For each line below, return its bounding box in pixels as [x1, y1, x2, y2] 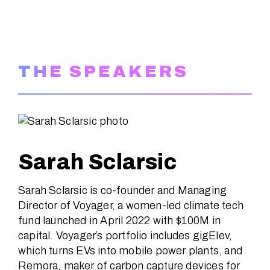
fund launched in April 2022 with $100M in [18, 214, 221, 227]
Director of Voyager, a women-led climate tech [18, 199, 244, 212]
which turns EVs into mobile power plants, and [18, 244, 243, 257]
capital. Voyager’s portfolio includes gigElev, [18, 229, 233, 242]
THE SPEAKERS [18, 61, 189, 81]
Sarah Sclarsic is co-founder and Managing [18, 184, 227, 196]
